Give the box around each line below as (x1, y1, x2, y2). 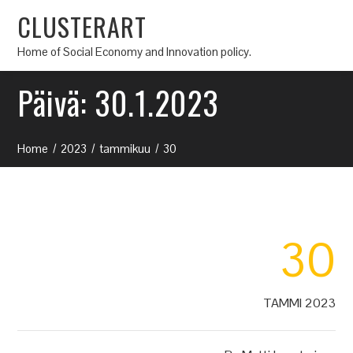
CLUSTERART (17, 7, 147, 45)
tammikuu (99, 141, 151, 156)
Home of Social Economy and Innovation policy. (17, 43, 252, 59)
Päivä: (17, 79, 95, 126)
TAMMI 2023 (262, 295, 336, 311)
